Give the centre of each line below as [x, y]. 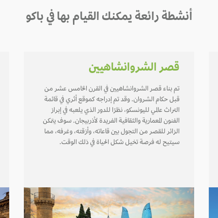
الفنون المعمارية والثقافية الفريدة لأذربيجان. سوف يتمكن [111, 122]
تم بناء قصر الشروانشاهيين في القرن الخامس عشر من [112, 90]
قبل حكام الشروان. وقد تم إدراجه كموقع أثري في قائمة [112, 100]
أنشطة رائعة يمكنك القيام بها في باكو [109, 18]
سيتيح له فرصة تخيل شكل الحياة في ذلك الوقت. [119, 143]
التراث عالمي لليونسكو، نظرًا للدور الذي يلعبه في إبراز [115, 111]
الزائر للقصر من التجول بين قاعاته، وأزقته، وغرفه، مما [112, 132]
